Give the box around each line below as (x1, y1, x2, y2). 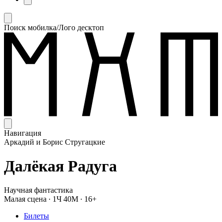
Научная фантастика (4, 186, 73, 195)
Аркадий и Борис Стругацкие (4, 137, 105, 146)
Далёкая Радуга (4, 157, 117, 175)
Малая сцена (4, 195, 47, 204)
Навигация (4, 128, 41, 137)
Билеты (24, 212, 49, 221)
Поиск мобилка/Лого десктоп (4, 23, 104, 32)
